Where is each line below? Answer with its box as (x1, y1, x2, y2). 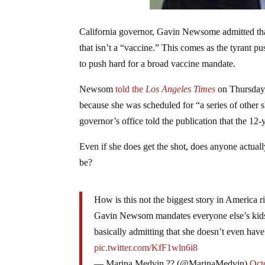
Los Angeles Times (146, 83, 216, 94)
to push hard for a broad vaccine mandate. (79, 58, 236, 69)
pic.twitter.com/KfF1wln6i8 (94, 242, 198, 253)
